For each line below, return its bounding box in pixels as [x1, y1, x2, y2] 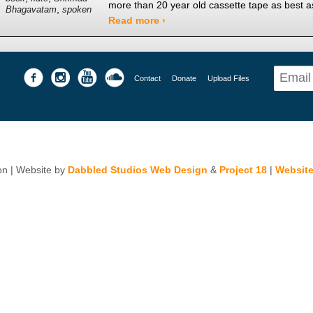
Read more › [108, 15, 166, 27]
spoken [62, 5, 92, 15]
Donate [171, 73, 196, 82]
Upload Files [207, 73, 249, 82]
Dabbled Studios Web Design [68, 164, 208, 176]
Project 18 [219, 164, 267, 176]
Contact [133, 73, 161, 82]
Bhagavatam [6, 5, 57, 15]
